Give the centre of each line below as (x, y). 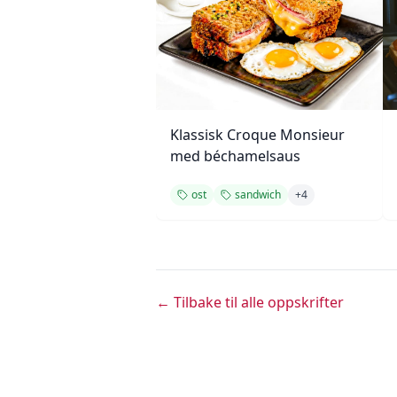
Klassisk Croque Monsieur (257, 135)
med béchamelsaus (235, 156)
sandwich (258, 195)
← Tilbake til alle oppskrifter (250, 302)
